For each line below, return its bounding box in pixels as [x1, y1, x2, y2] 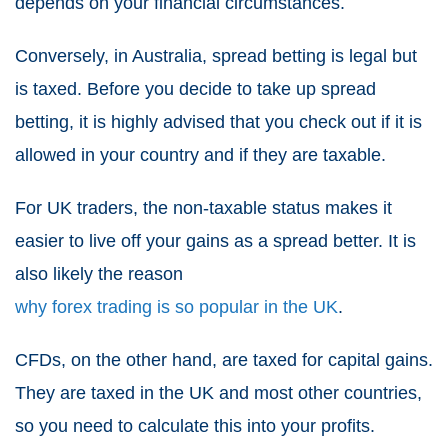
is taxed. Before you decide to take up [15, 79, 321, 100]
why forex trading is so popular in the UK [15, 297, 338, 318]
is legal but [326, 46, 417, 67]
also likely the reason [15, 264, 183, 285]
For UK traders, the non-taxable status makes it [15, 198, 392, 219]
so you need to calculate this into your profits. [15, 416, 375, 437]
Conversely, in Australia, [15, 46, 212, 67]
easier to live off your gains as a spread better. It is [15, 231, 416, 252]
